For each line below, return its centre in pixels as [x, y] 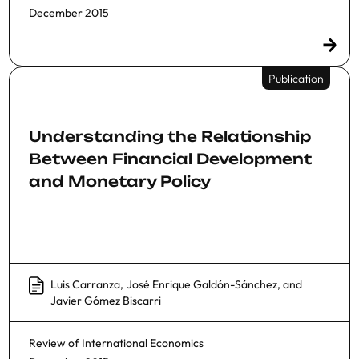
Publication [296, 78]
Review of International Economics [116, 343]
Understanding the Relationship [170, 136]
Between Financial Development [170, 158]
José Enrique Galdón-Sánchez [202, 284]
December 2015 [69, 12]
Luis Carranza [85, 284]
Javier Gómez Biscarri [106, 300]
